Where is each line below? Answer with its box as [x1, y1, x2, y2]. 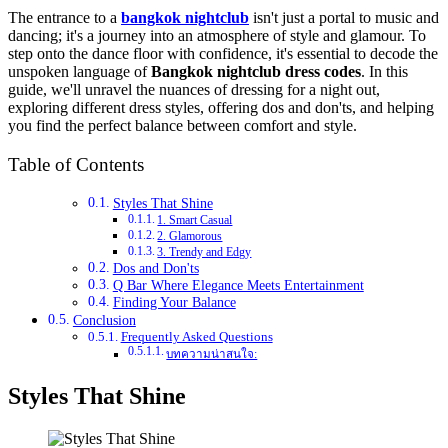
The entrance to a [8, 8, 121, 26]
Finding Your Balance [112, 295, 236, 311]
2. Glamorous [157, 229, 223, 244]
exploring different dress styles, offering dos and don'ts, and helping [8, 98, 434, 116]
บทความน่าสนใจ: [166, 348, 258, 362]
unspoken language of [8, 62, 151, 80]
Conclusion [72, 312, 136, 329]
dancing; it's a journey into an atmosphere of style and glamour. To [8, 26, 426, 44]
